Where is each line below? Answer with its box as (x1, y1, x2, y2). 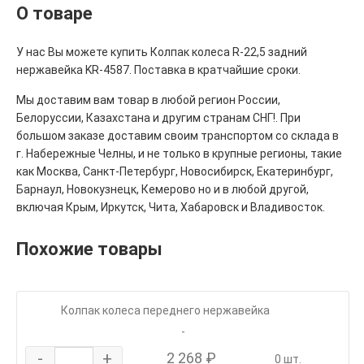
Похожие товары (16, 238, 162, 259)
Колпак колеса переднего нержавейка (61, 303, 270, 317)
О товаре (16, 2, 93, 24)
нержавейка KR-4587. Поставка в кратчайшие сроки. (16, 63, 301, 76)
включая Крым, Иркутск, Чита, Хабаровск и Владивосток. (16, 200, 325, 214)
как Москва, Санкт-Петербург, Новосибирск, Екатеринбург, (16, 164, 333, 178)
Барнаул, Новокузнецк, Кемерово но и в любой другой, (16, 182, 309, 196)
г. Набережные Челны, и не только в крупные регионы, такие (16, 146, 342, 160)
